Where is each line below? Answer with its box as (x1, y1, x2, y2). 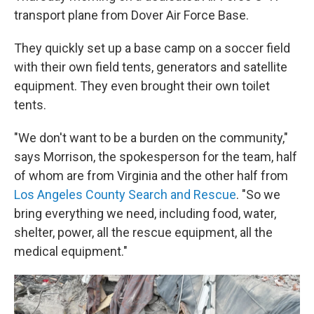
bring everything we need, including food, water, (14, 206, 276, 221)
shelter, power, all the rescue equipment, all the (14, 225, 273, 240)
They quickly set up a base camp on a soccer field (14, 41, 290, 55)
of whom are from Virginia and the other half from (14, 168, 288, 183)
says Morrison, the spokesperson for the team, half (14, 149, 297, 164)
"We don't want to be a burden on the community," (14, 130, 288, 145)
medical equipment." (14, 244, 128, 259)
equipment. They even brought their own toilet (14, 78, 270, 93)
